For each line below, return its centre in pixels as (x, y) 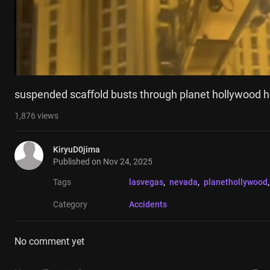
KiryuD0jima (77, 150)
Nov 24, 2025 (128, 162)
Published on (78, 162)
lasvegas (146, 182)
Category (70, 205)
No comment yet (49, 242)
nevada (184, 182)
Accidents (148, 205)
